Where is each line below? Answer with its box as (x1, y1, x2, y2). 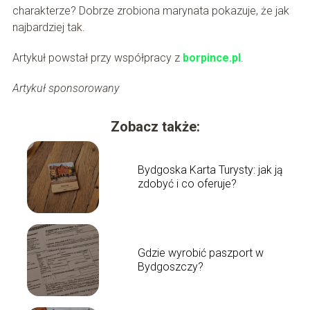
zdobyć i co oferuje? (137, 176, 237, 190)
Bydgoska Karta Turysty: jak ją (137, 163, 283, 176)
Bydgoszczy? (137, 259, 203, 273)
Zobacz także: (110, 118, 200, 135)
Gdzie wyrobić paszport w (137, 246, 264, 259)
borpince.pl (182, 51, 241, 64)
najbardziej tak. (12, 20, 85, 34)
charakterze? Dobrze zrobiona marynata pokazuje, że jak (12, 3, 289, 17)
